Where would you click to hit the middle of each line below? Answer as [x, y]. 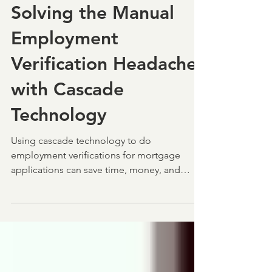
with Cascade [67, 114]
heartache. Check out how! [69, 209]
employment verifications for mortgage [96, 179]
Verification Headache [104, 88]
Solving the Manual [93, 37]
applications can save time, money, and [96, 194]
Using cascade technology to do [81, 165]
